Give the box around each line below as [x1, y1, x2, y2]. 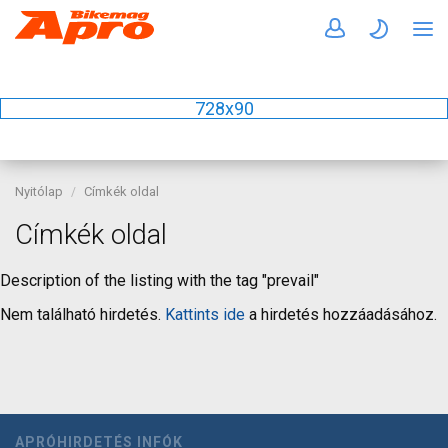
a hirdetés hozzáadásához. [245, 305, 437, 324]
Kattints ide [165, 305, 245, 324]
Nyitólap [15, 184, 63, 199]
